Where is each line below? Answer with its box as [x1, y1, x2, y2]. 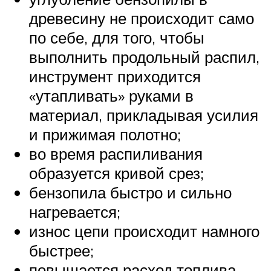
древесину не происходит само [29, 8, 254, 28]
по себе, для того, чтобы [29, 28, 204, 48]
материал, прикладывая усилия [29, 105, 258, 125]
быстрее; [29, 241, 94, 261]
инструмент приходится [29, 67, 201, 87]
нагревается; [29, 202, 120, 222]
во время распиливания [29, 144, 203, 164]
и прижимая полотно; [29, 125, 181, 145]
